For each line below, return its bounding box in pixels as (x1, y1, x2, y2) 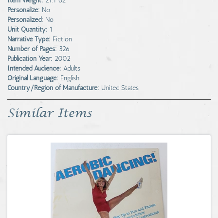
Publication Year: (7, 54, 53, 63)
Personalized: (7, 16, 43, 24)
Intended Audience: (7, 64, 61, 73)
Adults (63, 64, 80, 73)
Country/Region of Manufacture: (7, 84, 99, 92)
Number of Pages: (7, 45, 57, 53)
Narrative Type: (7, 35, 51, 43)
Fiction (53, 35, 72, 43)
